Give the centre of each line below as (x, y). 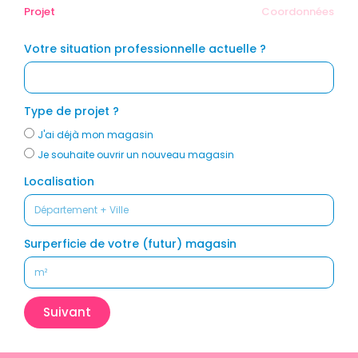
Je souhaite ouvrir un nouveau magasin (136, 154)
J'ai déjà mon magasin (95, 134)
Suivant (67, 312)
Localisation (59, 181)
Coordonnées (298, 11)
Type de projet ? (72, 111)
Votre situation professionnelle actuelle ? (145, 48)
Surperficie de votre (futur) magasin (130, 243)
